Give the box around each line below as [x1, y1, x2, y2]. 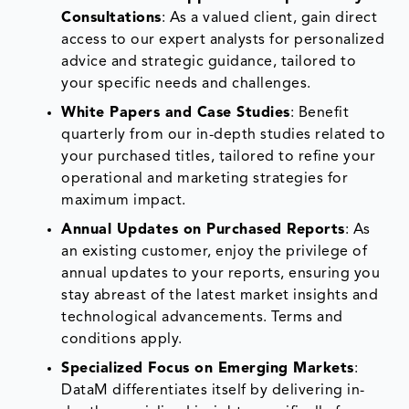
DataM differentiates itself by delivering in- [61, 383, 365, 398]
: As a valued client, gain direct [161, 10, 378, 26]
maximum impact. [61, 193, 186, 208]
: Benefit [289, 105, 350, 121]
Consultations [61, 10, 162, 26]
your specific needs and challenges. [61, 76, 311, 91]
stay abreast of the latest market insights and [61, 288, 379, 303]
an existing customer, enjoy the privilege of [61, 244, 368, 259]
